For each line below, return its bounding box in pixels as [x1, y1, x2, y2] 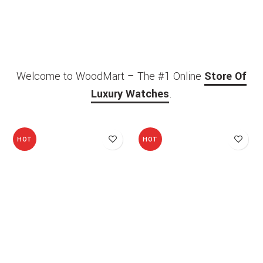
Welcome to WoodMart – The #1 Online [16, 68, 204, 84]
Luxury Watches [91, 86, 169, 102]
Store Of [204, 68, 247, 84]
